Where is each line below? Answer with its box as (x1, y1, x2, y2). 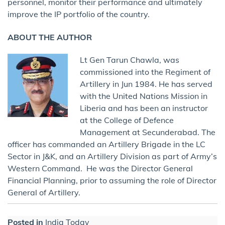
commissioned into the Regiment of (80, 66, 210, 77)
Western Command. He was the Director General (8, 163, 193, 173)
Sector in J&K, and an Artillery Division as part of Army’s (8, 151, 217, 161)
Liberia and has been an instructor (80, 102, 208, 113)
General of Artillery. (8, 187, 80, 197)
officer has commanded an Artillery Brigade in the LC (8, 139, 205, 149)
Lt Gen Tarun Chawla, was (80, 54, 179, 65)
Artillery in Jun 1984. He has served (80, 78, 212, 89)
